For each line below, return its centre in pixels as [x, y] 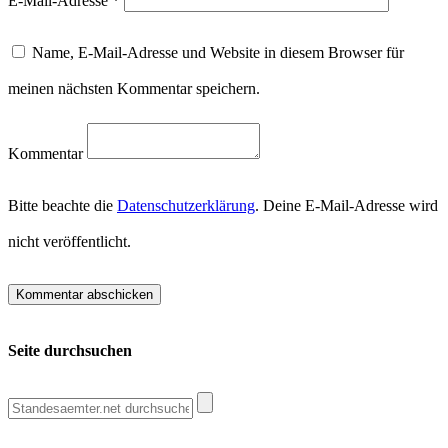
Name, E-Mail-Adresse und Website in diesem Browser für [218, 52]
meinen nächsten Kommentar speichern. [134, 88]
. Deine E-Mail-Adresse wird [346, 205]
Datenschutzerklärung [186, 205]
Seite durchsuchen [70, 351]
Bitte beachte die [62, 205]
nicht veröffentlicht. [69, 241]
